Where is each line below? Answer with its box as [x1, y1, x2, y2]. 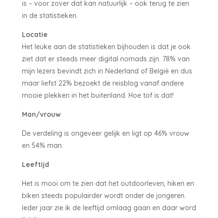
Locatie [21, 30, 48, 39]
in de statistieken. [21, 11, 78, 20]
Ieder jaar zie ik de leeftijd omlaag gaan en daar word [21, 203, 196, 212]
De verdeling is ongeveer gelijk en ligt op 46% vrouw [21, 128, 189, 138]
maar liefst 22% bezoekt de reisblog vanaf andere [21, 78, 184, 88]
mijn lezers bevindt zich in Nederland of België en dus [21, 66, 192, 75]
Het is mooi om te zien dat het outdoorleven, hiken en [21, 179, 194, 188]
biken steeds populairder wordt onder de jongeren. [21, 191, 186, 200]
